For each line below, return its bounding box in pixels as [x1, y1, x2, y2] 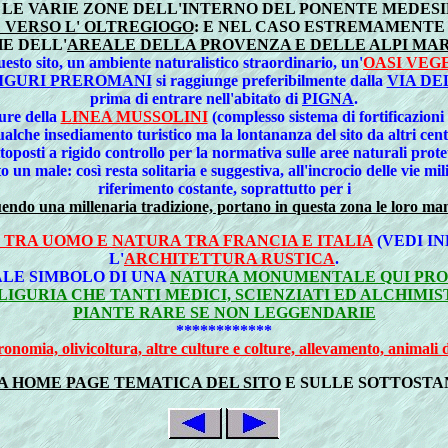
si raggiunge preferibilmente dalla [151, 71, 387, 89]
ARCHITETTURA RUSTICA [124, 249, 335, 267]
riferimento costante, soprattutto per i [97, 179, 351, 197]
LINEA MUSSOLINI [60, 107, 208, 125]
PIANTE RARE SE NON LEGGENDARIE [72, 303, 376, 321]
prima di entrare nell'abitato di [90, 89, 302, 107]
